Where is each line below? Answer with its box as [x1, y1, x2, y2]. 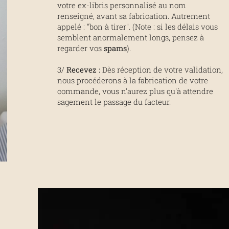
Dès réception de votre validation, [100, 64, 223, 75]
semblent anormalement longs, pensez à [57, 32, 204, 42]
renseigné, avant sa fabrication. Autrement [57, 10, 210, 21]
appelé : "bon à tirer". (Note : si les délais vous [57, 21, 218, 32]
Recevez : [66, 64, 100, 75]
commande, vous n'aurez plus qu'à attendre [57, 85, 213, 96]
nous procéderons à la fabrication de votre [57, 75, 208, 85]
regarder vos [57, 42, 104, 53]
